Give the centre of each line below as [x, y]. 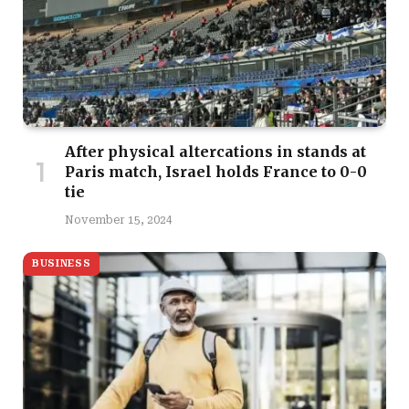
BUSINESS [62, 264]
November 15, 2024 [119, 220]
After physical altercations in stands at [215, 152]
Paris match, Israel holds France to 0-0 [216, 172]
